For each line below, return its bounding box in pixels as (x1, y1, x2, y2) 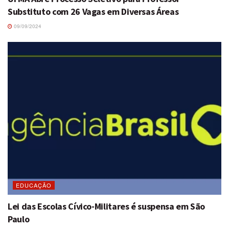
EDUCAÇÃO (16, 180, 52, 189)
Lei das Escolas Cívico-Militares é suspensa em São (8, 200, 205, 212)
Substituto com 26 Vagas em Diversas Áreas (8, 5, 179, 17)
